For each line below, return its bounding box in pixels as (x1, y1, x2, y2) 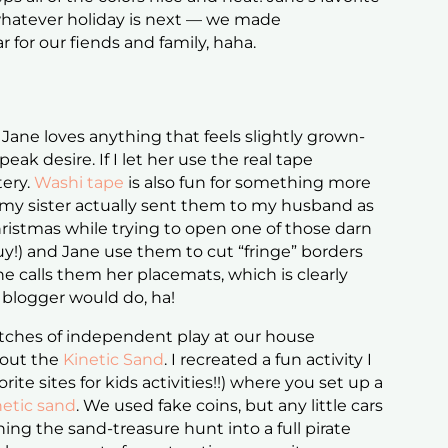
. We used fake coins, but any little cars (76, 396, 384, 416)
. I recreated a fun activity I (164, 350, 373, 370)
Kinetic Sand (63, 350, 165, 370)
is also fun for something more (124, 173, 372, 193)
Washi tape (34, 173, 125, 193)
